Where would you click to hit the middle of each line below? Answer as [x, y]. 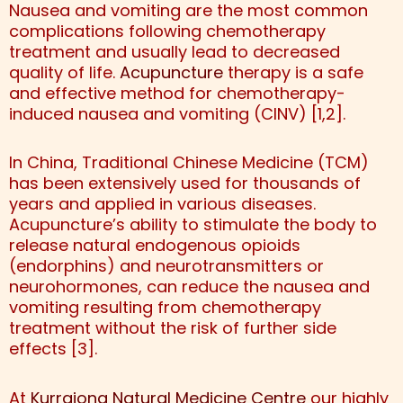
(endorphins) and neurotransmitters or [166, 266]
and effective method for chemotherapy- [177, 93]
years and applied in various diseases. [162, 204]
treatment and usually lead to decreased [175, 51]
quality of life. [64, 72]
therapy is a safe [293, 72]
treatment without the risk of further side [173, 328]
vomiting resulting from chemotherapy [165, 308]
